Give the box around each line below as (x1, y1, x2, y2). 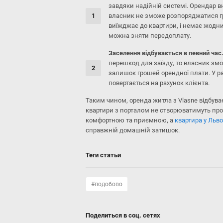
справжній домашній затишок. (86, 126, 180, 134)
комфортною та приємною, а (86, 116, 175, 124)
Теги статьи (86, 151, 121, 159)
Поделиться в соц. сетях (86, 212, 160, 219)
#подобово (91, 181, 122, 188)
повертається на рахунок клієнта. (109, 79, 210, 87)
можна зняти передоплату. (109, 32, 191, 39)
